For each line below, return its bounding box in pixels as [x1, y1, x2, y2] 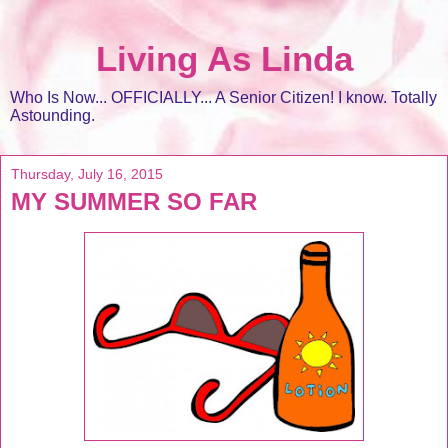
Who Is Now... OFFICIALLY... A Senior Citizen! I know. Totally [10, 89, 437, 106]
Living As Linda [95, 40, 353, 78]
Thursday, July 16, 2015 [11, 166, 163, 182]
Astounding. [10, 107, 95, 124]
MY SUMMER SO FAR [11, 188, 257, 215]
